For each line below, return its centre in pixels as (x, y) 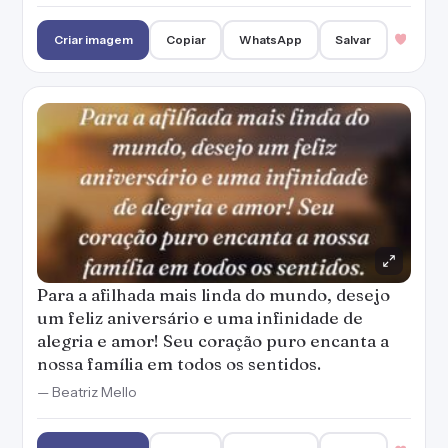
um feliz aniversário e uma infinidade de (200, 317)
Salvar (353, 39)
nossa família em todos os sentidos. (179, 363)
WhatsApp (271, 39)
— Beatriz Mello (87, 392)
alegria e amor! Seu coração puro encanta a (213, 340)
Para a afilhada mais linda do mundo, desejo (213, 294)
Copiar (185, 39)
